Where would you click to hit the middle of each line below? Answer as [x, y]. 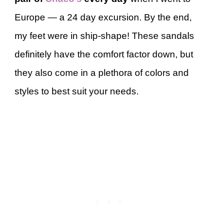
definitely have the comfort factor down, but [104, 54]
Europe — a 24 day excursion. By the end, [103, 17]
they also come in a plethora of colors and [102, 73]
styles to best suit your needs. [78, 91]
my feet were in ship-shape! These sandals [104, 36]
